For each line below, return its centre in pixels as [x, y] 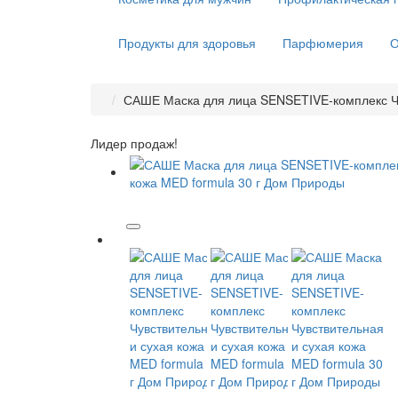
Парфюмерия [323, 43]
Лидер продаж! [134, 143]
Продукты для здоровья [187, 43]
